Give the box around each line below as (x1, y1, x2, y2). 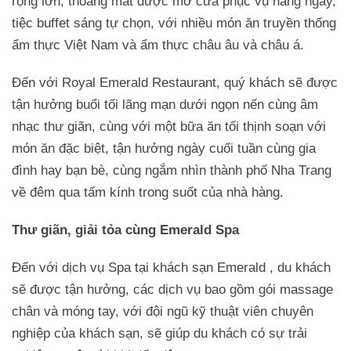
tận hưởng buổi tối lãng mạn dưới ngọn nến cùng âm (12, 96, 318, 112)
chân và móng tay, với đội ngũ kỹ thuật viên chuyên (12, 303, 313, 319)
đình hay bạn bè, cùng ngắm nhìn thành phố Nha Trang (12, 162, 331, 178)
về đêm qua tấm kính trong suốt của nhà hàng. (12, 184, 284, 200)
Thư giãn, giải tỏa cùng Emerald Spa (12, 222, 239, 237)
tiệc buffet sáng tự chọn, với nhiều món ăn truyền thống (12, 15, 336, 31)
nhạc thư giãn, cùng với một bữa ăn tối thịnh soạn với (12, 118, 326, 134)
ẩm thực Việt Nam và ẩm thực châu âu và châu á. (12, 37, 304, 52)
